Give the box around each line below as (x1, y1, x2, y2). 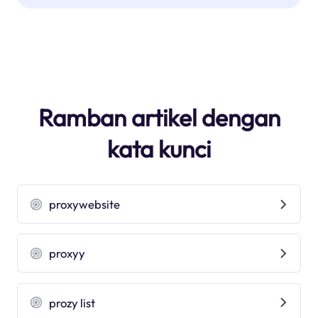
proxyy (49, 246, 86, 261)
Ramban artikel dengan (38, 102, 280, 133)
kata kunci (107, 133, 211, 164)
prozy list (49, 295, 96, 310)
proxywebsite (49, 197, 121, 212)
